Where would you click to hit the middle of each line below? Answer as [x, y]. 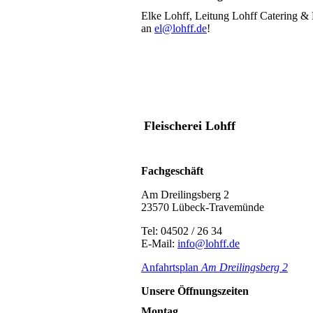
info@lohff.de [209, 244]
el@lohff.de [181, 28]
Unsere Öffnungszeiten [195, 291]
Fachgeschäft [172, 171]
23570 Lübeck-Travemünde [203, 208]
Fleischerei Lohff [190, 125]
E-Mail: [159, 244]
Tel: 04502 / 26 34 [182, 231]
